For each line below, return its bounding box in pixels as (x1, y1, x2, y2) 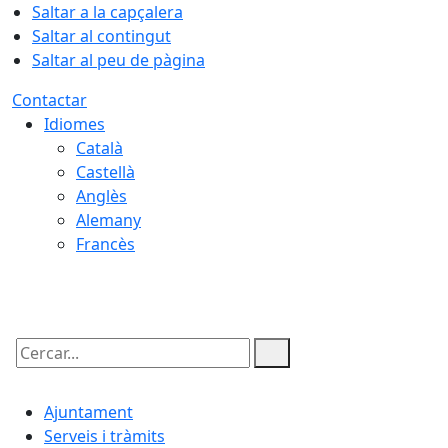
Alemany (76, 209, 141, 231)
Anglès (76, 185, 127, 207)
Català (76, 137, 123, 159)
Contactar (12, 89, 87, 111)
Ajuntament (44, 401, 133, 423)
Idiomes (44, 113, 105, 135)
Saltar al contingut (32, 25, 171, 47)
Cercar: (11, 359, 65, 381)
